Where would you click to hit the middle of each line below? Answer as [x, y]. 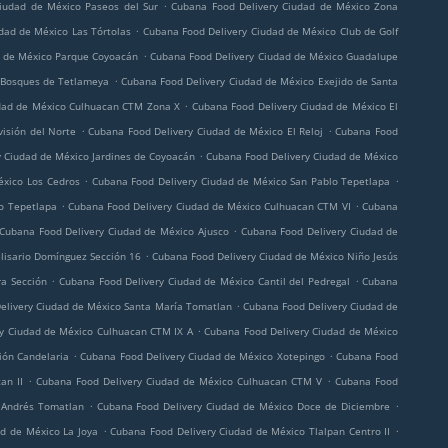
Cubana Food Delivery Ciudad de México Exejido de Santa [259, 81]
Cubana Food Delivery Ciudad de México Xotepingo [202, 356]
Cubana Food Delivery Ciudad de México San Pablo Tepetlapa [241, 181]
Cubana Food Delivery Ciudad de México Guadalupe [274, 56]
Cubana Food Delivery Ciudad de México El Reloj [206, 131]
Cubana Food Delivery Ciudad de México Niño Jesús [275, 256]
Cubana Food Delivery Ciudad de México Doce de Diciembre [243, 406]
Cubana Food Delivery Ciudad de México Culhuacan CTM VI [209, 206]
